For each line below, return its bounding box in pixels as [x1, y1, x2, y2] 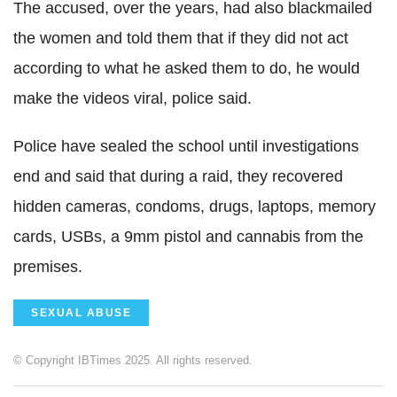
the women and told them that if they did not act [13, 28, 348, 47]
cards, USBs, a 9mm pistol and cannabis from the [13, 227, 363, 245]
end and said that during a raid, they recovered [13, 167, 343, 185]
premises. [13, 257, 82, 276]
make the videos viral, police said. [13, 89, 252, 107]
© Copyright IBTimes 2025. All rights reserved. [13, 353, 253, 367]
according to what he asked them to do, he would [13, 58, 360, 77]
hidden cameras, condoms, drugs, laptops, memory [13, 197, 376, 215]
